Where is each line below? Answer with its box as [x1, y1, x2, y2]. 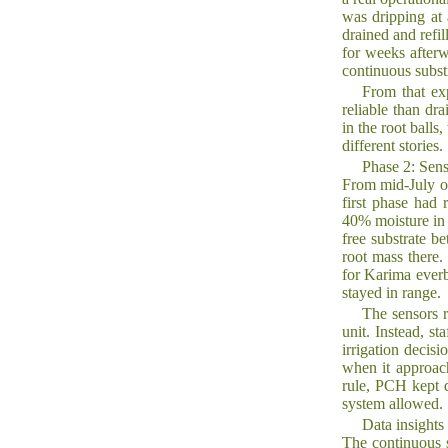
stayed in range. [342, 284, 441, 301]
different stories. [342, 137, 443, 154]
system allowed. [342, 395, 443, 412]
